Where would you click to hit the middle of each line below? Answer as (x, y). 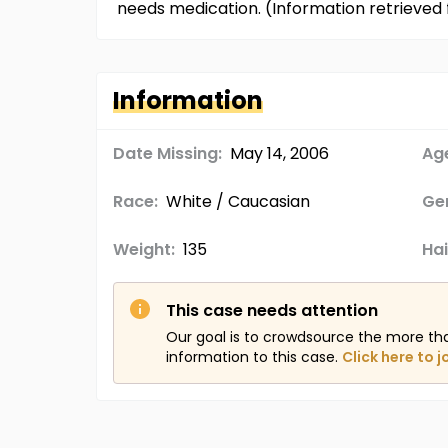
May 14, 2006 (279, 153)
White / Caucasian (238, 201)
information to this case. (252, 357)
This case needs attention (272, 310)
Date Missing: (167, 153)
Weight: (144, 249)
